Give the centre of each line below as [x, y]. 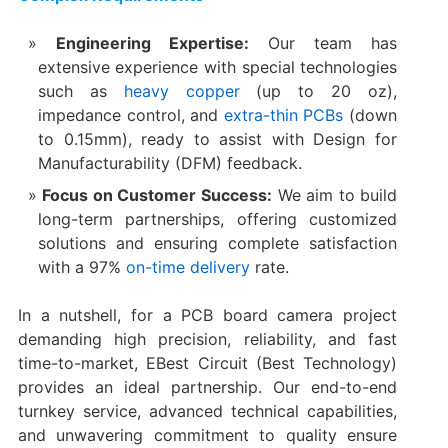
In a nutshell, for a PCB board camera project [207, 314]
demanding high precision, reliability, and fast [207, 338]
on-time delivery [187, 266]
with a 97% [81, 266]
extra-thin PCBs [283, 114]
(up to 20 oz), [318, 90]
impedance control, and [130, 114]
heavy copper [181, 90]
